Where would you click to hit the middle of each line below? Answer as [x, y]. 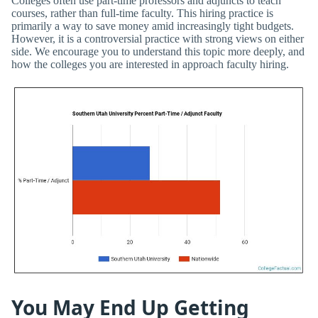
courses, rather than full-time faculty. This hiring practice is [142, 13]
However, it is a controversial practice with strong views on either [158, 38]
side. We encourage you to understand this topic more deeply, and [158, 51]
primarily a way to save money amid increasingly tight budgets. [153, 26]
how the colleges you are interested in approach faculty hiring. [150, 64]
